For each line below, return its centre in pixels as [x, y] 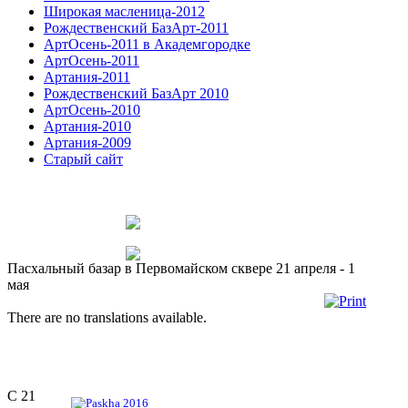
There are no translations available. [107, 317]
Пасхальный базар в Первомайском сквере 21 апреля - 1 [181, 268]
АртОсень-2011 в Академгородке [147, 44]
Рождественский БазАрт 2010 [136, 93]
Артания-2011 [87, 76]
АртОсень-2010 [92, 109]
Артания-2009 [87, 142]
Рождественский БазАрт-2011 [136, 27]
